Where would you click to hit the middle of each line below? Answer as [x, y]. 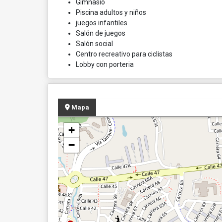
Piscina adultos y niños [111, 12]
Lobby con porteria [105, 64]
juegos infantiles [102, 23]
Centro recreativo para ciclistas [124, 54]
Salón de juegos [101, 33]
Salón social [94, 44]
